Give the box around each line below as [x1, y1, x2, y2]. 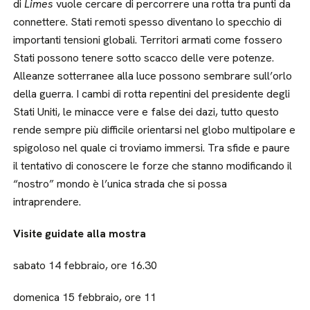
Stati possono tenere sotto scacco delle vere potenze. [13, 50, 275, 65]
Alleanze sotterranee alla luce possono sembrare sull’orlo [13, 68, 293, 83]
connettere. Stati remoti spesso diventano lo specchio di [13, 14, 282, 29]
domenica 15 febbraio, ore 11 [13, 289, 157, 304]
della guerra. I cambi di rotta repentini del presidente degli [13, 86, 291, 101]
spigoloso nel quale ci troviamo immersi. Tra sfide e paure [13, 140, 291, 155]
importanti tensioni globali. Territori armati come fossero [13, 32, 283, 47]
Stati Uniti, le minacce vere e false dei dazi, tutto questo [13, 104, 280, 119]
